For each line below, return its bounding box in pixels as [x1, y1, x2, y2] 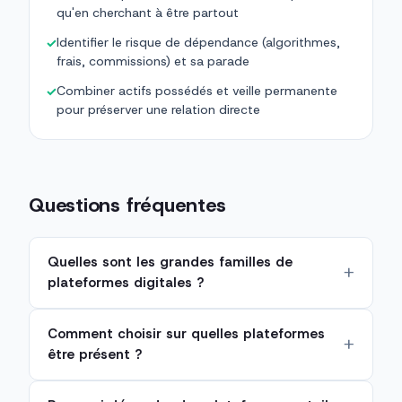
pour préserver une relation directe [57, 101, 260, 118]
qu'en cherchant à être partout [57, 4, 239, 22]
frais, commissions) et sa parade [57, 53, 249, 70]
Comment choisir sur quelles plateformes [48, 325, 325, 344]
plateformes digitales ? [48, 274, 204, 293]
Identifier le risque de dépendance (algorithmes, [57, 34, 340, 51]
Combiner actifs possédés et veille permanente [57, 83, 337, 100]
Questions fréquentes [29, 192, 226, 219]
